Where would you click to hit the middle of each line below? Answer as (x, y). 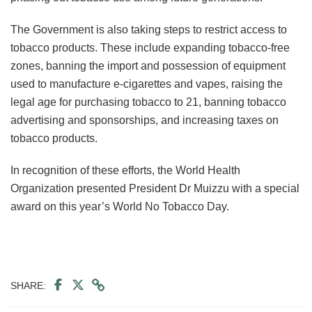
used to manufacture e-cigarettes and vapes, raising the (147, 84)
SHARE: (28, 285)
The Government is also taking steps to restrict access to (149, 29)
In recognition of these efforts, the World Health (125, 170)
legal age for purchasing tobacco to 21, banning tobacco (148, 102)
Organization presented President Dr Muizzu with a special (155, 188)
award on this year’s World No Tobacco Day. (120, 206)
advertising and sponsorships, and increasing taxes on (145, 120)
